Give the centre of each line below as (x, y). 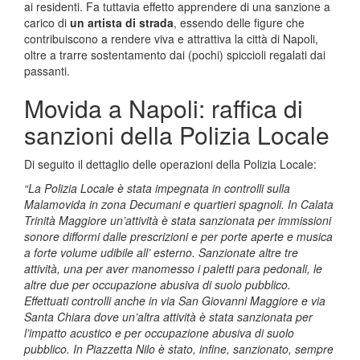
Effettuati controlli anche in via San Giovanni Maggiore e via (175, 301)
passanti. (47, 71)
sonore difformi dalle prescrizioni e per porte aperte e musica (178, 236)
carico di (47, 22)
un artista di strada (122, 22)
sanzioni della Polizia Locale (177, 135)
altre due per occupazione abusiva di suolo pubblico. (157, 284)
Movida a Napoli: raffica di (164, 108)
